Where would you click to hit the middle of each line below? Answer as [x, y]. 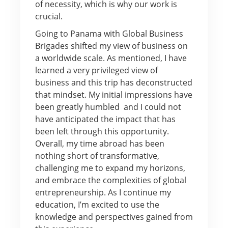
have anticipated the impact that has [105, 119]
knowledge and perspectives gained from [114, 217]
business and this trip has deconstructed [113, 82]
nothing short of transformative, [97, 155]
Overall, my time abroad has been [99, 143]
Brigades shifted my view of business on [111, 46]
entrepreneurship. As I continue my [103, 192]
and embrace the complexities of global [110, 180]
